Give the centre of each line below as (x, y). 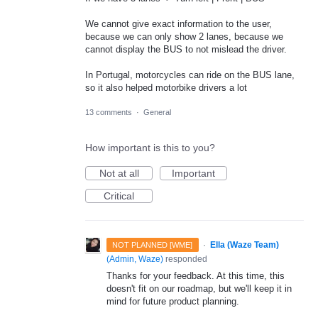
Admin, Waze (135, 259)
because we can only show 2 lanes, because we (184, 37)
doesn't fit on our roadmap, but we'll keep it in (199, 289)
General (157, 113)
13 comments (109, 113)
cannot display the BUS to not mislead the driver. (186, 50)
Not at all (119, 174)
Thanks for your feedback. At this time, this (196, 276)
